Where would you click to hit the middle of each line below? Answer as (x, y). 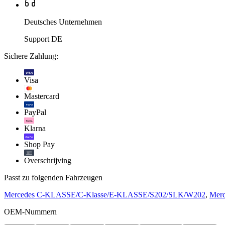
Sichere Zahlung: (31, 56)
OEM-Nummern (30, 212)
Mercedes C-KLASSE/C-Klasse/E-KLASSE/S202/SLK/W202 (105, 195)
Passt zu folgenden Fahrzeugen (53, 178)
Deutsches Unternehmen (63, 22)
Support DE (43, 39)
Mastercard (42, 96)
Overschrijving (48, 161)
